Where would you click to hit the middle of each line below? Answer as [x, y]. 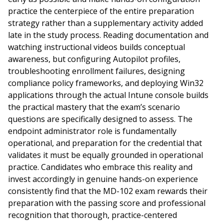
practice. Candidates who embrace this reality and [100, 167]
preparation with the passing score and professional [107, 203]
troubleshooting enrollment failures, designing [96, 71]
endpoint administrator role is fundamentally [92, 131]
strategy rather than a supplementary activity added [105, 23]
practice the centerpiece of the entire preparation [101, 11]
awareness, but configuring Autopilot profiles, [94, 59]
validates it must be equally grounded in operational [105, 155]
